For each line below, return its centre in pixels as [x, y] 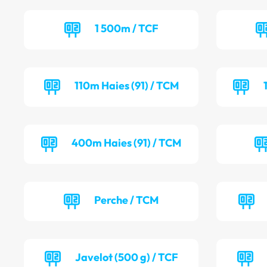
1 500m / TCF [126, 29]
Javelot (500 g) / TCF [126, 257]
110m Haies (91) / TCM [126, 86]
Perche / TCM [127, 200]
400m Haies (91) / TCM [127, 143]
